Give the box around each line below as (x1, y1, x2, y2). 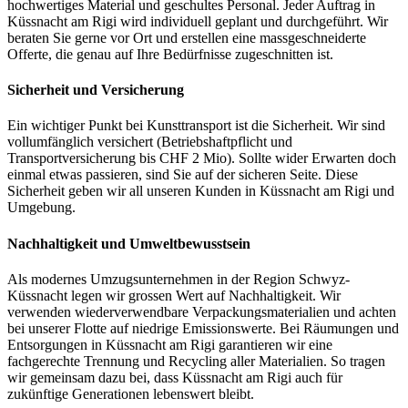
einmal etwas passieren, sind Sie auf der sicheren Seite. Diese (7, 167, 358, 183)
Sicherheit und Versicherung (7, 82, 184, 98)
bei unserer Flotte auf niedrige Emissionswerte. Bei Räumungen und (7, 321, 399, 336)
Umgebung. (7, 199, 76, 216)
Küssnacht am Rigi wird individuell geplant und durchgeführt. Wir (7, 13, 388, 29)
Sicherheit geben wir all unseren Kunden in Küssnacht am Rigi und (7, 183, 394, 199)
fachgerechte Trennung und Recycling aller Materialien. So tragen (7, 353, 385, 369)
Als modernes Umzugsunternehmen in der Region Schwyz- (7, 271, 350, 287)
